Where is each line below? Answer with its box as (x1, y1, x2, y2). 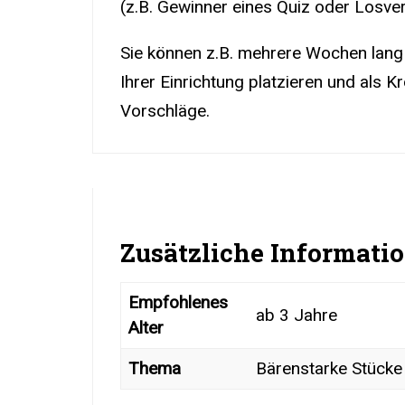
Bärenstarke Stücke (256, 357, 402, 379)
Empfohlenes (128, 291, 228, 313)
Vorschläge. (120, 99, 210, 121)
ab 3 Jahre (256, 304, 337, 325)
